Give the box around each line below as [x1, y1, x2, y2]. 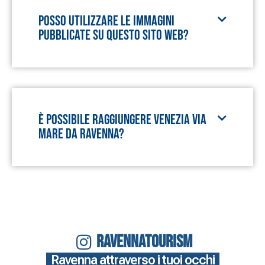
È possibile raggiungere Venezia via [38, 111, 206, 128]
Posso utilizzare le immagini [38, 12, 174, 30]
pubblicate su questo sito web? [38, 27, 189, 44]
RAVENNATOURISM [96, 231, 193, 253]
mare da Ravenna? [38, 125, 124, 143]
